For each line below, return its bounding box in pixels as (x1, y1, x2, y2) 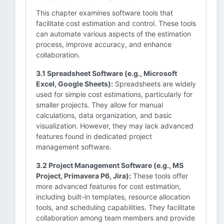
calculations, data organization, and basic (36, 111, 172, 119)
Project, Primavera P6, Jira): (36, 171, 131, 180)
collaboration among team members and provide (36, 213, 195, 222)
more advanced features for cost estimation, (36, 182, 181, 190)
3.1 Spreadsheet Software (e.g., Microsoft (36, 69, 177, 77)
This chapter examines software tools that (36, 8, 173, 17)
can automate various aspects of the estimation (36, 29, 191, 38)
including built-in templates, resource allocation (36, 192, 190, 201)
